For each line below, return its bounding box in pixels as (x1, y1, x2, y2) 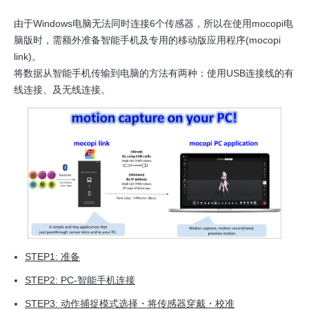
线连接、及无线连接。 (14, 84, 110, 96)
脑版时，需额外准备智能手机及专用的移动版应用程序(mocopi (14, 34, 281, 46)
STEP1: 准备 (25, 250, 80, 262)
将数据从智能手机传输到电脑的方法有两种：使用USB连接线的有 (14, 68, 294, 79)
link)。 (14, 51, 41, 63)
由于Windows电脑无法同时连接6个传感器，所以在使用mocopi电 (14, 18, 293, 30)
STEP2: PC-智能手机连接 (25, 274, 135, 286)
